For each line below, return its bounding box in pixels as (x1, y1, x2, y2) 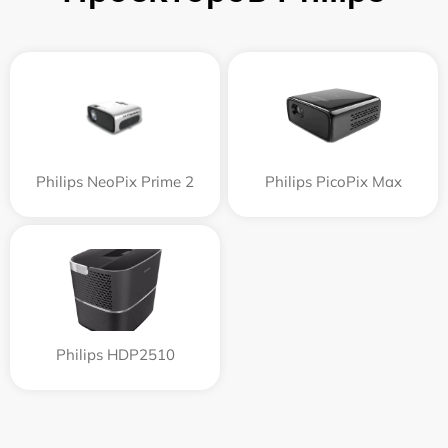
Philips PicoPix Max (264, 171, 402, 191)
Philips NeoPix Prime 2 (36, 171, 194, 191)
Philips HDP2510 (55, 344, 175, 364)
